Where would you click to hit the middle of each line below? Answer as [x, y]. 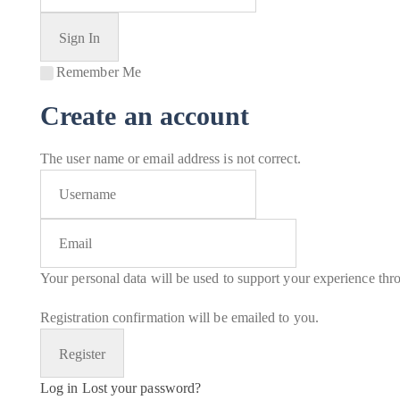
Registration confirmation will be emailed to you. [179, 317]
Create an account [145, 116]
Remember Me [99, 72]
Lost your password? [142, 388]
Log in [59, 388]
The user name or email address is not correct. [171, 158]
